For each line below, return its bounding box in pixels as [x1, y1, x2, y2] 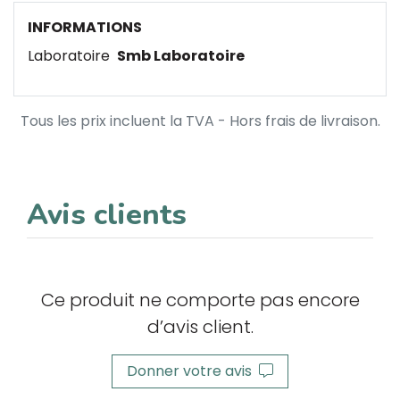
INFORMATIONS [28, 17, 142, 37]
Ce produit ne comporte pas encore [40, 287, 360, 312]
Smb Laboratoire [117, 46, 245, 66]
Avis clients [27, 196, 187, 234]
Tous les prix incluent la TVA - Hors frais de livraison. [20, 111, 380, 131]
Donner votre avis [127, 361, 259, 381]
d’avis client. [146, 314, 254, 339]
